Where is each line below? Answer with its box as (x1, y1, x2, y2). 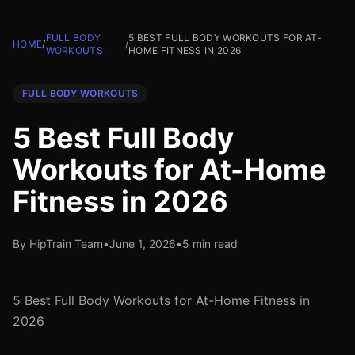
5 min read (182, 237, 238, 250)
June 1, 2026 (109, 237, 176, 250)
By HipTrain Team (13, 237, 103, 250)
